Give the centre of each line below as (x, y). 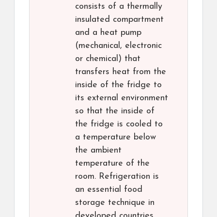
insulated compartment (119, 20)
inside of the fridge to (118, 85)
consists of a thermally (119, 7)
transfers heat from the (121, 72)
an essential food (109, 190)
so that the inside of (115, 111)
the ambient (98, 151)
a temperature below (116, 138)
